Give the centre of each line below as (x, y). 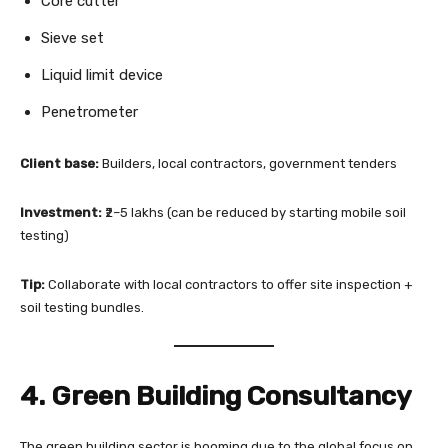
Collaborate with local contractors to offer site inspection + (229, 285)
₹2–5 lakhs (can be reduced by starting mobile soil (254, 213)
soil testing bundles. (82, 308)
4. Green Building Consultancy (216, 396)
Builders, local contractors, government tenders (248, 164)
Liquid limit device (102, 75)
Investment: (61, 213)
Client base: (59, 164)
